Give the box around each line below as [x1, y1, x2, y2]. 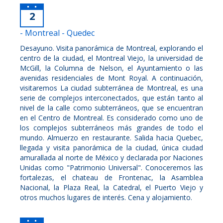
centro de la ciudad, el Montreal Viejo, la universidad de [20, 53, 203, 63]
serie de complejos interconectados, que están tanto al [20, 93, 203, 103]
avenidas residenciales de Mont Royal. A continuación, [20, 73, 203, 83]
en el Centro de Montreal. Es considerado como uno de [20, 112, 203, 122]
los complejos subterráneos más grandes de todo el [20, 122, 203, 132]
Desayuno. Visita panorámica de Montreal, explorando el [20, 43, 203, 53]
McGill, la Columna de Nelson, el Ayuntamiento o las [20, 63, 203, 73]
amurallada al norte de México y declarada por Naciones [20, 152, 203, 162]
